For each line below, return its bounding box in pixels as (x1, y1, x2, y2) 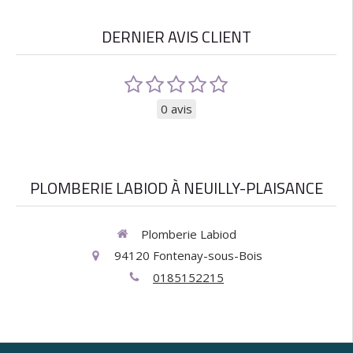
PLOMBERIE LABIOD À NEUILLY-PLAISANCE (29, 175, 323, 200)
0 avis (160, 100, 192, 117)
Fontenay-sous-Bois (153, 247, 262, 264)
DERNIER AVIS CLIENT (101, 24, 251, 49)
